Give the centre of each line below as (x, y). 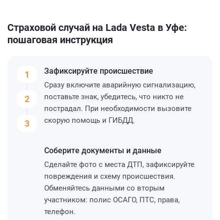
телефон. (60, 211)
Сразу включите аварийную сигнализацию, (120, 85)
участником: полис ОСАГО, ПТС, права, (112, 200)
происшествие (126, 71)
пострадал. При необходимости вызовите (118, 108)
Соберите (63, 150)
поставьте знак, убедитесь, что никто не (114, 96)
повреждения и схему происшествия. (110, 176)
